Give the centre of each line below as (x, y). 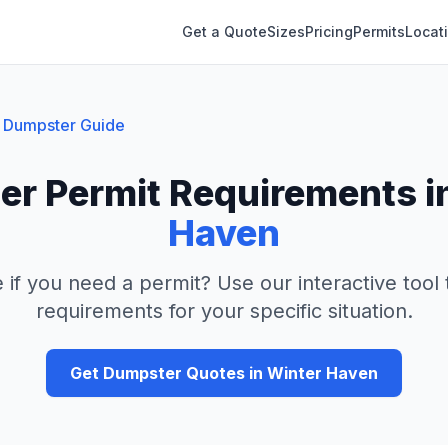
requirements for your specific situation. (224, 311)
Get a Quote (224, 31)
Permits (379, 31)
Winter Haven (322, 373)
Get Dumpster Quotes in (168, 373)
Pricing (329, 31)
